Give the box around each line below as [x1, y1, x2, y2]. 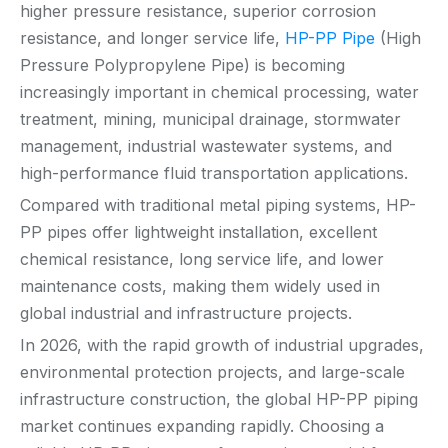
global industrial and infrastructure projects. [20, 303, 352, 323]
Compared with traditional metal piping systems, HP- [20, 195, 416, 215]
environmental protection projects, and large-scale [20, 362, 405, 382]
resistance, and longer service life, [20, 28, 280, 48]
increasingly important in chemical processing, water [20, 82, 419, 102]
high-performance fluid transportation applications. [20, 163, 408, 183]
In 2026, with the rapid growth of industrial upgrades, [20, 335, 424, 355]
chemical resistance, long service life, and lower [20, 249, 384, 269]
